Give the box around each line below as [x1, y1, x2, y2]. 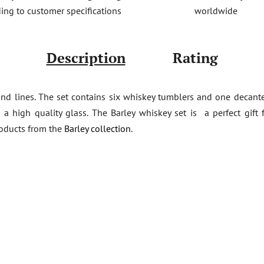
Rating [172, 48, 218, 67]
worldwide [194, 4, 237, 16]
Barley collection [64, 122, 131, 134]
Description [46, 48, 126, 67]
